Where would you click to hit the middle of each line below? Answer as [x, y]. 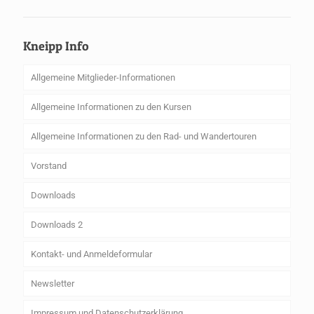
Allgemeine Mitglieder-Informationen [103, 77]
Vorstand [49, 165]
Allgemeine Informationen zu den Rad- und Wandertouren [144, 136]
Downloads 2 [57, 224]
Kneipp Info [56, 46]
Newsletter [53, 283]
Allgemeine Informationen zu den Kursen [111, 107]
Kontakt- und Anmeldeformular [91, 254]
